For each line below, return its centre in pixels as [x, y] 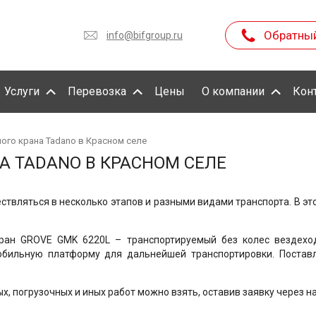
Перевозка [97, 91]
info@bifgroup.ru [145, 35]
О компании [233, 91]
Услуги [22, 91]
